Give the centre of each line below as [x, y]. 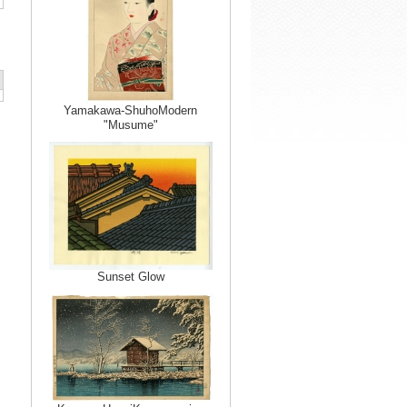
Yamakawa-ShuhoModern [130, 110]
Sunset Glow [130, 277]
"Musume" [130, 125]
